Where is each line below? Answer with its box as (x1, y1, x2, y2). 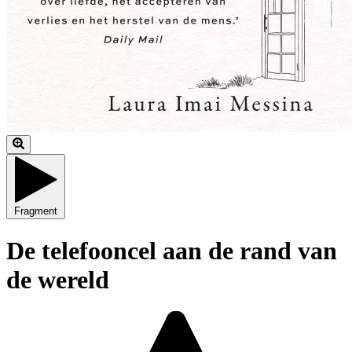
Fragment (14, 205, 57, 218)
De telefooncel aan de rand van (6, 236, 337, 265)
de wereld (6, 265, 109, 294)
